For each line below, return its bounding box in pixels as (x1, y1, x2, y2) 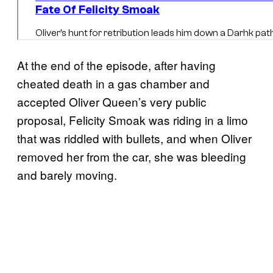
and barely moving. (17, 166, 117, 183)
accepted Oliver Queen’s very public (17, 93, 207, 110)
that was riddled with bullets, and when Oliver (17, 129, 252, 146)
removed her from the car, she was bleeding (17, 147, 246, 165)
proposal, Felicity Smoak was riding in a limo (17, 111, 248, 128)
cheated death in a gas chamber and (17, 74, 210, 91)
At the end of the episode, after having (17, 56, 216, 73)
